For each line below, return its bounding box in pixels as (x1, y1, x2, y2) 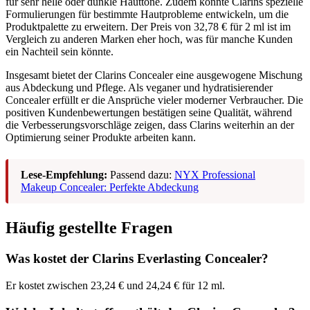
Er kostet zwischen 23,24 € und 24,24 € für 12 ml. (6, 279, 225, 291)
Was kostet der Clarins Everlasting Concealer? (6, 251, 268, 266)
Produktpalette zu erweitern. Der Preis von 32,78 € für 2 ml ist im (6, 21, 291, 33)
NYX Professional (174, 169, 255, 181)
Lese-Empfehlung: (21, 169, 107, 181)
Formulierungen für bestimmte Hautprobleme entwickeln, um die (6, 8, 289, 21)
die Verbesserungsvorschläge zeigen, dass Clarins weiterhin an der (6, 119, 294, 131)
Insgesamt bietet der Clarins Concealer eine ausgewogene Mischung (6, 69, 302, 82)
